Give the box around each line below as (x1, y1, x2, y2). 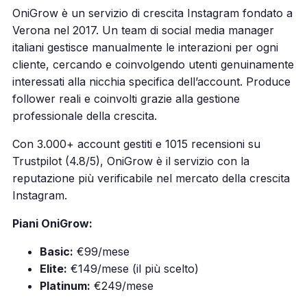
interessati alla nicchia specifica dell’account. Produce (12, 74, 291, 88)
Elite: (39, 261, 67, 275)
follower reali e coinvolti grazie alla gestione (12, 91, 240, 106)
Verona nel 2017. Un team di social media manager (12, 23, 274, 37)
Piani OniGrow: (12, 216, 93, 230)
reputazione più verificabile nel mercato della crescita (12, 171, 290, 185)
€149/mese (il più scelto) (66, 261, 199, 275)
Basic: (39, 244, 73, 258)
